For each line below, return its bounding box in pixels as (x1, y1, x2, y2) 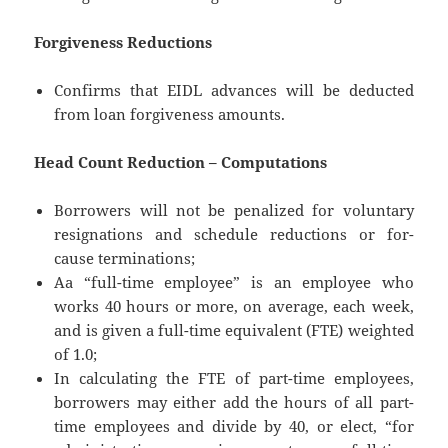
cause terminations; (54, 248, 196, 269)
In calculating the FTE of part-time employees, (54, 368, 414, 389)
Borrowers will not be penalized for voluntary (54, 200, 414, 221)
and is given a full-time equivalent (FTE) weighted (54, 320, 414, 341)
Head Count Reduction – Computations (34, 152, 328, 173)
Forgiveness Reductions (34, 32, 213, 53)
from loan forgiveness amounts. (54, 104, 286, 125)
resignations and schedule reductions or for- (54, 224, 414, 245)
